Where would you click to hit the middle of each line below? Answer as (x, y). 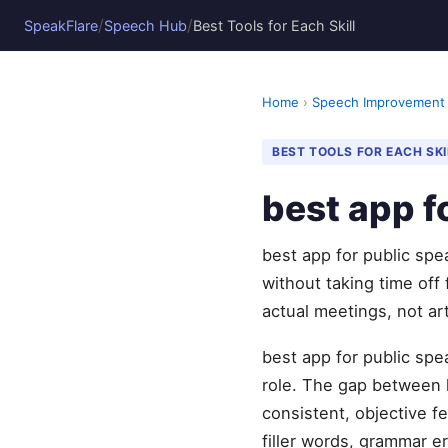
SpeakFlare (61, 25)
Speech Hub (145, 25)
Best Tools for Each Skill (274, 25)
